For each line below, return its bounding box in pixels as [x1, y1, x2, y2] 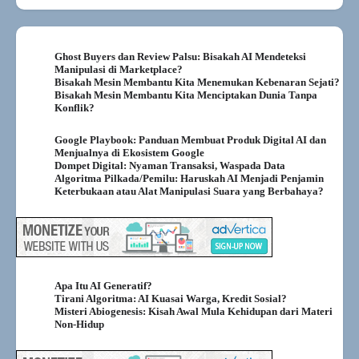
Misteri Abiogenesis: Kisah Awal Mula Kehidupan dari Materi [54, 305, 333, 317]
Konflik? [54, 101, 95, 114]
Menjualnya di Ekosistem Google [54, 146, 204, 159]
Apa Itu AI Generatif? [54, 279, 152, 292]
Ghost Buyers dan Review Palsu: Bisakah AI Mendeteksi [54, 50, 306, 63]
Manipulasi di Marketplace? [54, 63, 183, 75]
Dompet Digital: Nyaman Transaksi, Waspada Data [54, 159, 285, 171]
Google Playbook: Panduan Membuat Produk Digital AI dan [54, 133, 326, 146]
